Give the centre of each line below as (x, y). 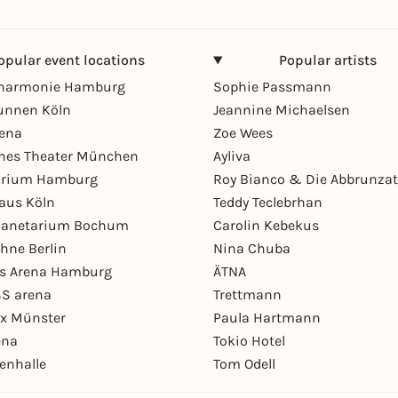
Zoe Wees (243, 133)
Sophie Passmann (272, 87)
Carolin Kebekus (266, 225)
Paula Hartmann (267, 318)
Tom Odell (244, 364)
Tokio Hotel (249, 341)
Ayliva (232, 156)
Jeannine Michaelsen (282, 110)
